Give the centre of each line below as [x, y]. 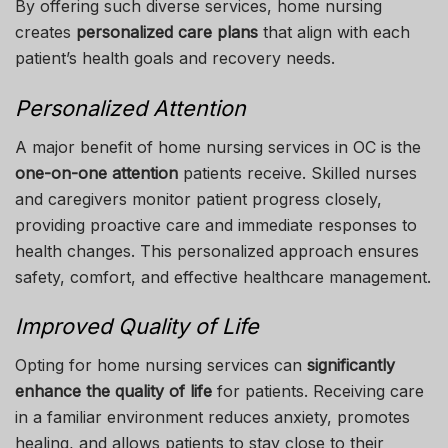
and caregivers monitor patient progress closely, [198, 198]
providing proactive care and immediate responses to [216, 224]
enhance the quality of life [113, 391]
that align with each [334, 32]
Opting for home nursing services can [161, 365]
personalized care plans [167, 32]
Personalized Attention [130, 108]
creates [45, 32]
